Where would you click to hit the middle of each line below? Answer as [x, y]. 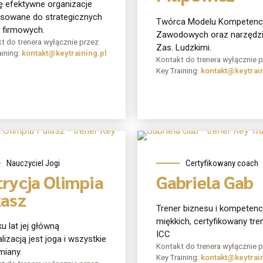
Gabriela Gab [205, 181]
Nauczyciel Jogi [33, 163]
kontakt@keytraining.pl [64, 53]
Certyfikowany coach [222, 163]
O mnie [181, 135]
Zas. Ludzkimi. [184, 47]
